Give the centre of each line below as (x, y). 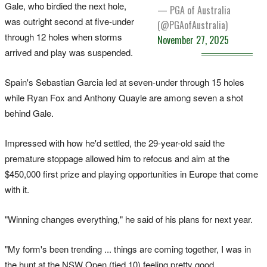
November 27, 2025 (193, 40)
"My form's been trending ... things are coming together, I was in (128, 249)
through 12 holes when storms (63, 36)
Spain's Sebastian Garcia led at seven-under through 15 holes (125, 82)
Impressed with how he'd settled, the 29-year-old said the (115, 142)
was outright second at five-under (69, 21)
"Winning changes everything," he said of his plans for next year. (129, 219)
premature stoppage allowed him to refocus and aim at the (117, 158)
